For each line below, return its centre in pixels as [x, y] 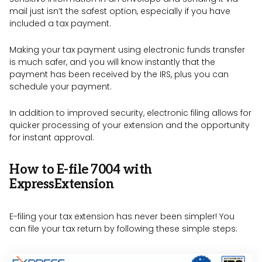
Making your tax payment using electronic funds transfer [127, 50]
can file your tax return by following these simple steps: [123, 229]
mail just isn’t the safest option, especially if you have [120, 11]
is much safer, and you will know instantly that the [112, 62]
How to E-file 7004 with [81, 170]
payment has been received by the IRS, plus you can [119, 75]
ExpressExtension [61, 185]
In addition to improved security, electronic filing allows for [130, 113]
